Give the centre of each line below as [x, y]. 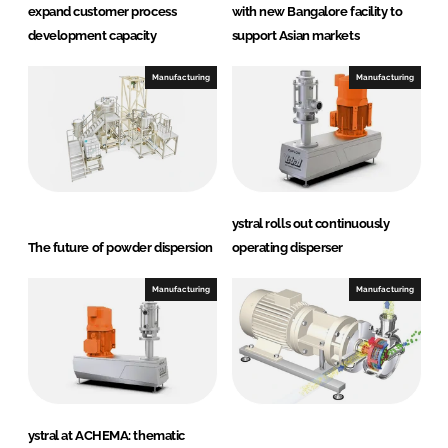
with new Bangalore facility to [317, 12]
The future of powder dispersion [120, 248]
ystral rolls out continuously [310, 224]
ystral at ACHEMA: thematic [106, 436]
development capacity [92, 36]
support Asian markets [295, 36]
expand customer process [102, 12]
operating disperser [287, 248]
